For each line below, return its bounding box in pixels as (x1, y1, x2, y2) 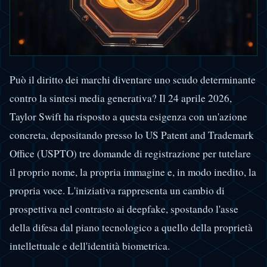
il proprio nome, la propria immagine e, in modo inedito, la (10, 164, 256, 179)
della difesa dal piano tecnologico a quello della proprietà (10, 220, 253, 234)
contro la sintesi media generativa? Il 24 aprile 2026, (10, 91, 232, 105)
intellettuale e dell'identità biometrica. (10, 238, 170, 253)
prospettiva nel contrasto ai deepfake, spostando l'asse (10, 201, 238, 216)
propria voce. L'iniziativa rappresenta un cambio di (10, 183, 225, 197)
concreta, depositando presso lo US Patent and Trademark (10, 128, 254, 142)
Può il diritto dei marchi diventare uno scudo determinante (10, 72, 256, 86)
